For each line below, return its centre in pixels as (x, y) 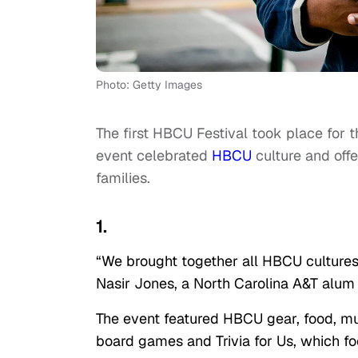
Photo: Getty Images (149, 85)
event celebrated (154, 155)
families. (123, 178)
